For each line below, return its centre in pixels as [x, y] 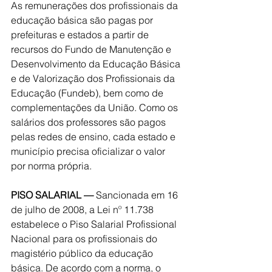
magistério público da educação [83, 253]
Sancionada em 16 [137, 195]
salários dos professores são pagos [90, 122]
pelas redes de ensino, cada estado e [94, 137]
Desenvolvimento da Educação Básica [97, 64]
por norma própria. [51, 166]
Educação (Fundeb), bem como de [88, 93]
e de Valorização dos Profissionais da [94, 79]
